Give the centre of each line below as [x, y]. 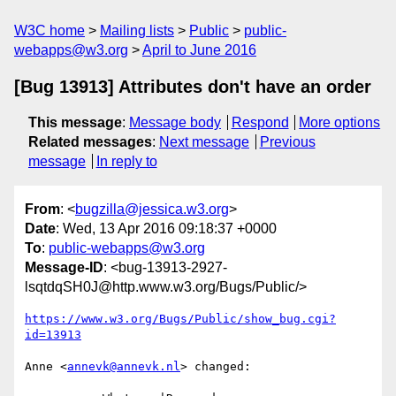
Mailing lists [137, 30]
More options [340, 122]
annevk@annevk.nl [124, 367]
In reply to [126, 161]
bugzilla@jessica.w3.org [152, 209]
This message [75, 122]
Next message [204, 142]
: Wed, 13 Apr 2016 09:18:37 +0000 [166, 229]
